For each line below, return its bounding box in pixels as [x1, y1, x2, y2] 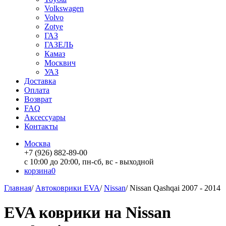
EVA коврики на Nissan [4, 203, 171, 222]
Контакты [24, 122, 58, 131]
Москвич [44, 59, 76, 67]
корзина [24, 166, 51, 175]
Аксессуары [24, 113, 66, 122]
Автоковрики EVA [35, 184, 100, 192]
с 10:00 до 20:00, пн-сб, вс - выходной [24, 157, 154, 166]
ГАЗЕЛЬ [44, 40, 73, 49]
